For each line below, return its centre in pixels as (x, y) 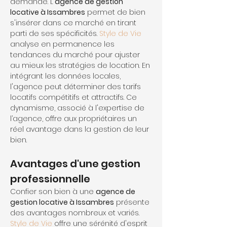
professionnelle (50, 179)
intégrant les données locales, (66, 76)
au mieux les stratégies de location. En (81, 65)
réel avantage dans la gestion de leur (81, 129)
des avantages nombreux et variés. (76, 213)
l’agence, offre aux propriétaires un (74, 119)
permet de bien (116, 12)
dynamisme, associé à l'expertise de (78, 108)
